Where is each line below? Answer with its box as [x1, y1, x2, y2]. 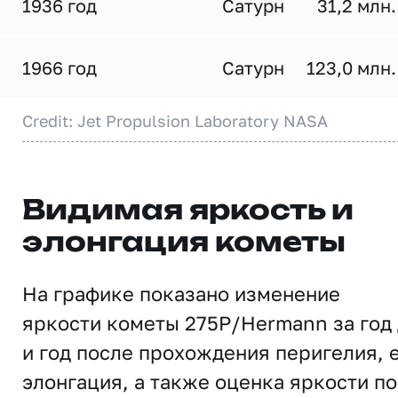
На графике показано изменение [22, 282, 340, 306]
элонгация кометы [22, 230, 346, 257]
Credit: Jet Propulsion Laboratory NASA [22, 111, 328, 131]
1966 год [22, 57, 97, 78]
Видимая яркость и [22, 198, 354, 225]
